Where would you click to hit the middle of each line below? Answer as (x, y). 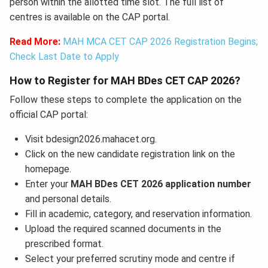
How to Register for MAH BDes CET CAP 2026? (125, 81)
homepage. (48, 169)
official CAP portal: (49, 115)
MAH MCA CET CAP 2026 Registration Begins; (160, 42)
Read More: (36, 42)
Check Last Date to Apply (64, 57)
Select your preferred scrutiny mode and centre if (130, 259)
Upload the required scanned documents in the (123, 229)
